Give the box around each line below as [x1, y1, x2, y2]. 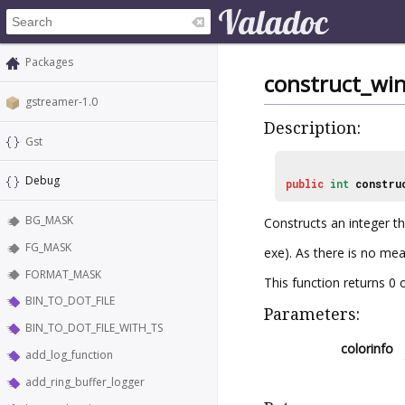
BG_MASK [25, 212, 73, 229]
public [286, 175, 324, 191]
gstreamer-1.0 [25, 93, 98, 109]
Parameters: [264, 304, 360, 324]
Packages [25, 54, 73, 70]
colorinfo [341, 339, 393, 357]
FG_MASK [25, 239, 71, 255]
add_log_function [25, 347, 113, 363]
